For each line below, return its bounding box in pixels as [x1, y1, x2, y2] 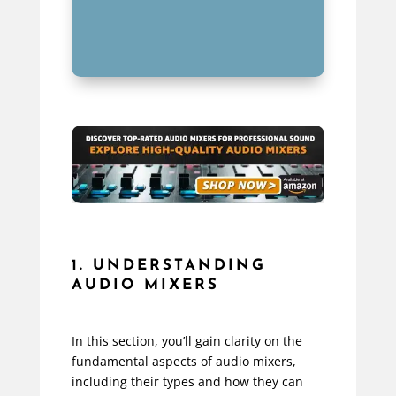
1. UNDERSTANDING [71, 258, 266, 274]
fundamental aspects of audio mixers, [71, 353, 296, 370]
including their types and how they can [71, 373, 303, 391]
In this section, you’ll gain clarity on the [71, 332, 302, 350]
